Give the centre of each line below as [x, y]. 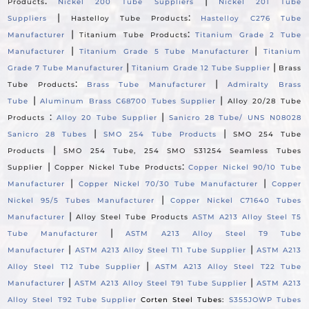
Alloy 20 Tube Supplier [107, 118]
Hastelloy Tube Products [130, 19]
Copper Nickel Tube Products [118, 168]
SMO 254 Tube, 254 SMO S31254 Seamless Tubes [182, 151]
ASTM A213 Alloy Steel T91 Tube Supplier [161, 283]
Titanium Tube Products [133, 35]
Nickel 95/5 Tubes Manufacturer [81, 201]
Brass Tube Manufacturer [146, 85]
